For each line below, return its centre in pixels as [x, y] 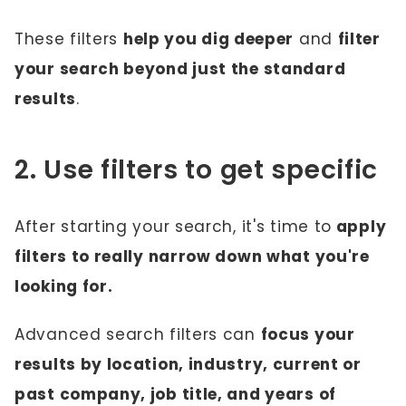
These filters [69, 39]
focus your [308, 334]
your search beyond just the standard [180, 69]
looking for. [64, 286]
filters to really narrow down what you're [192, 256]
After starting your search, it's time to [173, 227]
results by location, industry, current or [188, 364]
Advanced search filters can [138, 334]
